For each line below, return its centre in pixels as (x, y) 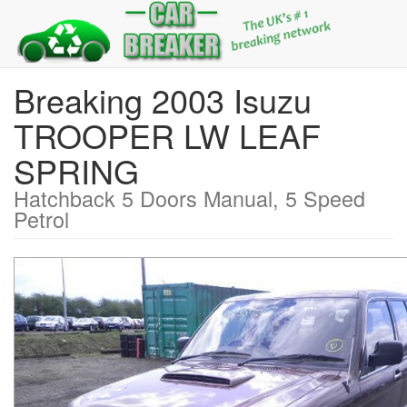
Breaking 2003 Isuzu (163, 99)
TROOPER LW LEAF (167, 135)
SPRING (76, 170)
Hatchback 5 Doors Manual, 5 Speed (189, 198)
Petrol (41, 219)
